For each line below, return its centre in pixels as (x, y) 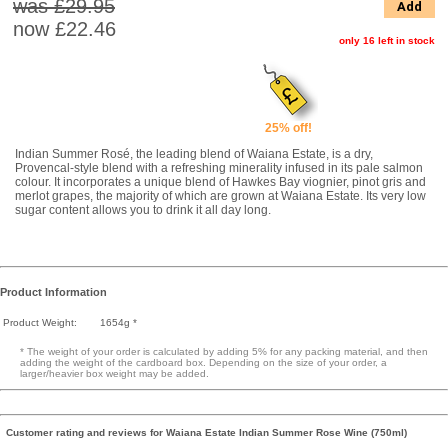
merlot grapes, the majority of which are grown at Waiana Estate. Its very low (220, 195)
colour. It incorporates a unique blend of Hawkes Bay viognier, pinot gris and (220, 181)
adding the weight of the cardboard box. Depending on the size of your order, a (203, 362)
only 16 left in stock (387, 40)
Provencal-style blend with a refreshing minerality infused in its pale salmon (219, 167)
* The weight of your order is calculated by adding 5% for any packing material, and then (224, 351)
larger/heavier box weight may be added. (114, 373)
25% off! (288, 127)
